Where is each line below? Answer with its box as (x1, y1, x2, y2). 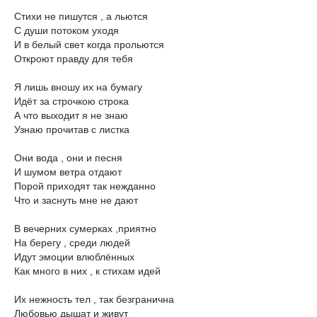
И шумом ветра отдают (14, 166, 122, 178)
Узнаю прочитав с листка (14, 124, 129, 135)
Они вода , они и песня (14, 152, 122, 163)
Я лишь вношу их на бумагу (14, 81, 142, 93)
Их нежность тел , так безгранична (14, 294, 174, 305)
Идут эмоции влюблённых (14, 251, 134, 263)
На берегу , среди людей (14, 237, 130, 248)
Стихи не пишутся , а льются (14, 11, 148, 22)
